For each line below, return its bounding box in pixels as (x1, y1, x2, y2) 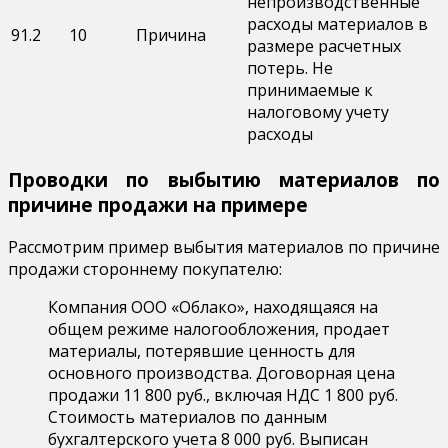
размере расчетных (247, 35, 401, 58)
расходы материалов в (247, 13, 428, 36)
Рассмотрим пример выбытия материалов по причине (8, 235, 440, 258)
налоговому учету (247, 101, 389, 124)
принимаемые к (247, 79, 373, 102)
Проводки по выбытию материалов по (8, 166, 440, 192)
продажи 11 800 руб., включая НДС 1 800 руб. (48, 383, 398, 406)
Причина (136, 24, 206, 47)
